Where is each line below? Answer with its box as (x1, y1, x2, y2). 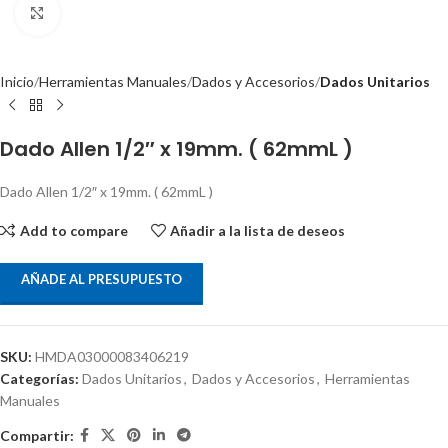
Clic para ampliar (59, 5, 161, 21)
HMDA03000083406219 (35, 348, 189, 365)
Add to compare (19, 221, 128, 239)
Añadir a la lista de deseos (170, 221, 346, 239)
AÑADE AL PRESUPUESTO (21, 271, 182, 287)
